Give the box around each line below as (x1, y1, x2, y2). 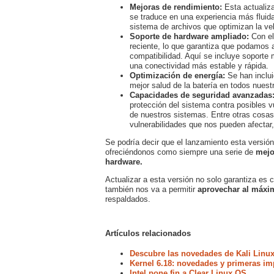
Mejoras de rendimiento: (130, 2, 222, 12)
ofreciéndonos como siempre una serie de (105, 147, 256, 157)
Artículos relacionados (105, 228, 191, 238)
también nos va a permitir (105, 184, 198, 194)
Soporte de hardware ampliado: (130, 31, 249, 41)
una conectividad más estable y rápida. (130, 61, 268, 70)
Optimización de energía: (130, 70, 225, 80)
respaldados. (105, 194, 150, 204)
